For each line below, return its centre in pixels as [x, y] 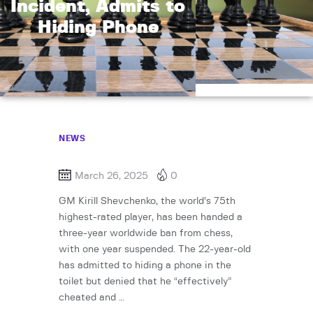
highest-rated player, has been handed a [151, 218]
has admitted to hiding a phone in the [145, 266]
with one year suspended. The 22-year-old [155, 250]
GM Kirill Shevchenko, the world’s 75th [147, 202]
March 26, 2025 [111, 176]
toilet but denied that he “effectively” [145, 282]
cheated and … [92, 298]
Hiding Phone [98, 27]
